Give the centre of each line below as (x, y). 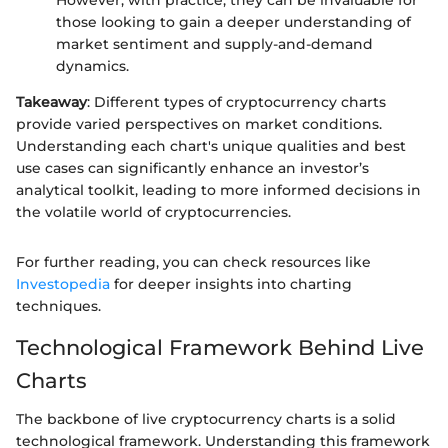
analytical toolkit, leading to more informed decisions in (218, 190)
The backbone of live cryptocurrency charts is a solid (206, 418)
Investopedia (63, 284)
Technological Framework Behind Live (220, 348)
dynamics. (92, 66)
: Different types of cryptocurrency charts (236, 102)
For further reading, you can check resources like (193, 262)
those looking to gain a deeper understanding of (233, 22)
